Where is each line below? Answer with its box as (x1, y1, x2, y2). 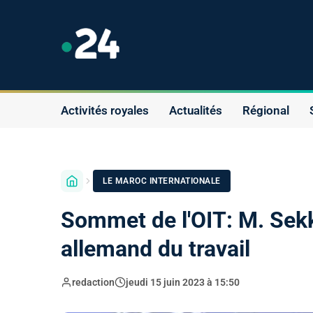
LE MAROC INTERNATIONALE (103, 175, 221, 186)
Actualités (169, 103, 222, 117)
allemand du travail (61, 235, 250, 262)
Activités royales (61, 103, 149, 117)
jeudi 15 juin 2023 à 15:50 (126, 276, 240, 288)
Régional (242, 103, 289, 117)
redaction (72, 276, 115, 288)
